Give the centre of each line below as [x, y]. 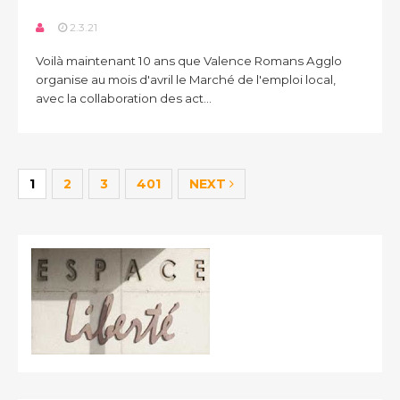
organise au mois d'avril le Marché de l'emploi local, [186, 79]
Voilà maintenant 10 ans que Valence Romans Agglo [189, 61]
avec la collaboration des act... [124, 98]
